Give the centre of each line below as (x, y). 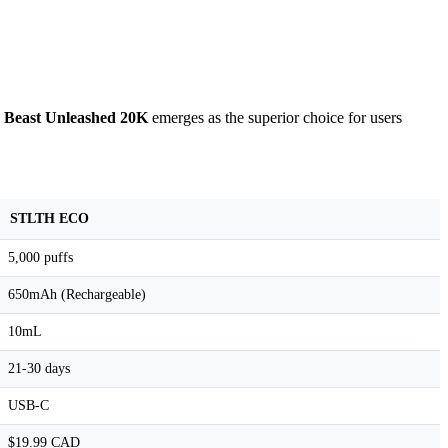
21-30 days (39, 369)
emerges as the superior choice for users (275, 118)
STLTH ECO (49, 219)
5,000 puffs (40, 258)
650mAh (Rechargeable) (77, 295)
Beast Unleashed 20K (76, 118)
